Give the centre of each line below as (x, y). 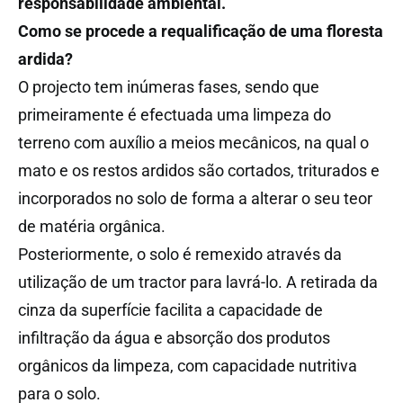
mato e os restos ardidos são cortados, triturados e (199, 170)
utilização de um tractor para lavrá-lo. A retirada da (198, 282)
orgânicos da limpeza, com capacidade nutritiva (188, 365)
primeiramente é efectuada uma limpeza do (175, 114)
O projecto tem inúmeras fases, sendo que (169, 86)
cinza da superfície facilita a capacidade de (170, 309)
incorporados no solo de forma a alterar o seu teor (195, 198)
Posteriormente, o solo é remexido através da (180, 254)
